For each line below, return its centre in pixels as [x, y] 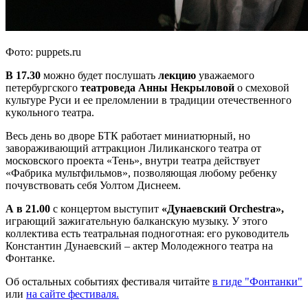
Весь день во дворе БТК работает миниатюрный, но [128, 136]
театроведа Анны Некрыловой [156, 88]
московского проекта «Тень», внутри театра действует [133, 161]
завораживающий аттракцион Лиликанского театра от [133, 148]
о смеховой [262, 88]
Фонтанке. [30, 258]
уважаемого [225, 76]
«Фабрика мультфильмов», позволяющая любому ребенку [141, 173]
